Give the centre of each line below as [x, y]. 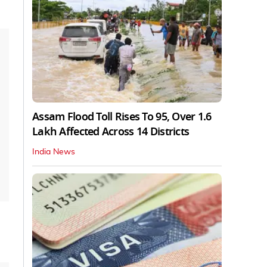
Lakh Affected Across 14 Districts [111, 131]
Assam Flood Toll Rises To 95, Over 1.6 [122, 117]
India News [54, 152]
